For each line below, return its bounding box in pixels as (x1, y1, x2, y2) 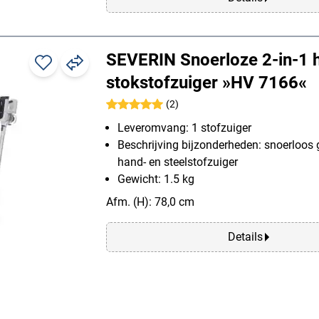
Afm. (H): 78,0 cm (106, 194, 194, 209)
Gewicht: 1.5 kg (117, 172, 194, 186)
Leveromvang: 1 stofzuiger (117, 120, 251, 135)
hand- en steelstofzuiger (117, 155, 238, 169)
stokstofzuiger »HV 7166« (106, 72, 307, 93)
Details (227, 229, 263, 244)
